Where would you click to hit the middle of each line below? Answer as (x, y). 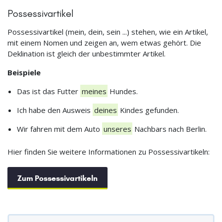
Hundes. (123, 91)
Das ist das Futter (48, 91)
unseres (117, 129)
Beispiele (24, 72)
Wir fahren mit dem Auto (59, 129)
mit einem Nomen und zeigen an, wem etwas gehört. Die (104, 42)
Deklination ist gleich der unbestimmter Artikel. (86, 53)
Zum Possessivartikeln (57, 178)
